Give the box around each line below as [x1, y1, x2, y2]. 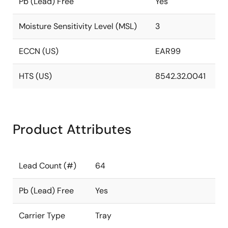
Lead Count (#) [19, 160, 76, 171]
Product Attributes [13, 121, 131, 138]
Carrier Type [19, 210, 65, 221]
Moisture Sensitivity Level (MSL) [19, 21, 137, 32]
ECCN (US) [19, 46, 59, 56]
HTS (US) [19, 71, 52, 81]
